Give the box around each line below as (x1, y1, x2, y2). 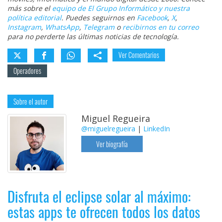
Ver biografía (96, 139, 128, 150)
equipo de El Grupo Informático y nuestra (52, 3, 190, 13)
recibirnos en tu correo (122, 22, 199, 32)
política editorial (7, 13, 61, 23)
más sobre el (7, 3, 52, 13)
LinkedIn (143, 124, 170, 134)
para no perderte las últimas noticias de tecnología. (7, 32, 179, 42)
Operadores (13, 65, 41, 76)
